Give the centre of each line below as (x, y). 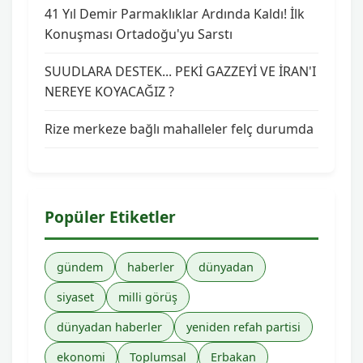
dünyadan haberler (109, 327)
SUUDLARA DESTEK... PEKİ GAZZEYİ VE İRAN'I (180, 71)
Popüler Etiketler (110, 217)
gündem (80, 267)
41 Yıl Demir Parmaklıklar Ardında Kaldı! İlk (175, 14)
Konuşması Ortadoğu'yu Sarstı (139, 34)
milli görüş (148, 297)
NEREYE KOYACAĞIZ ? (109, 92)
